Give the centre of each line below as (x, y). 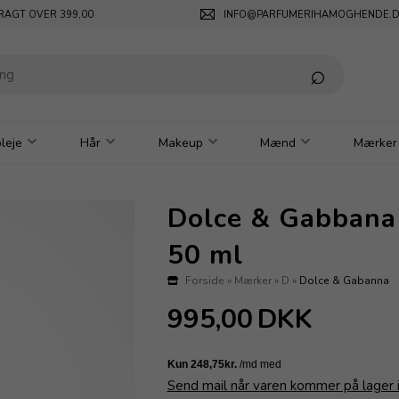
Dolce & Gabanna (344, 280)
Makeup (180, 142)
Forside (204, 280)
